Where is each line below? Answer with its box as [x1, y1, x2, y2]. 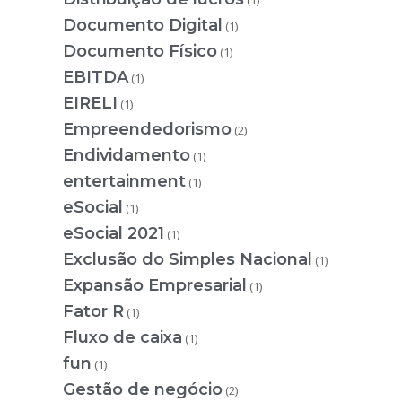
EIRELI [63, 93, 118, 114]
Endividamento [63, 145, 190, 166]
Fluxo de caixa [63, 328, 182, 348]
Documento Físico [63, 41, 217, 62]
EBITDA [63, 67, 128, 88]
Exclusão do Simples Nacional [63, 249, 312, 270]
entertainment [63, 171, 186, 192]
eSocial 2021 [63, 223, 164, 244]
